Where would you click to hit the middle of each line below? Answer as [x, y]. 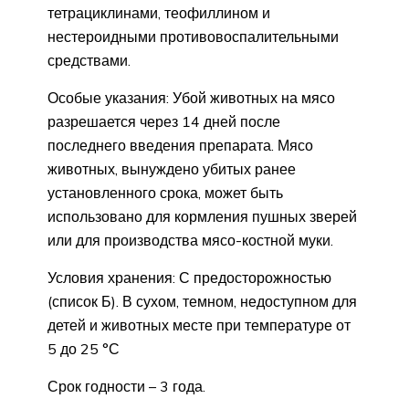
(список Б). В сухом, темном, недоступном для [202, 301]
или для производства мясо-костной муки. [190, 240]
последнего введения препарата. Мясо [180, 145]
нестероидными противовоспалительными [193, 36]
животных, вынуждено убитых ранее [172, 168]
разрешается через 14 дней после [164, 121]
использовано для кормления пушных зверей [202, 216]
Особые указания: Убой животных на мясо [191, 97]
